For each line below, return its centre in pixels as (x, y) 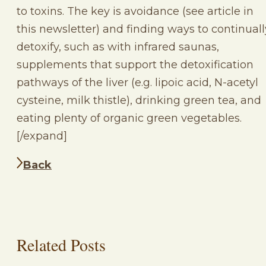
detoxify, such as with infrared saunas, (118, 47)
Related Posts (61, 244)
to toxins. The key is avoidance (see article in (135, 11)
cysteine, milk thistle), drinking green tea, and (139, 100)
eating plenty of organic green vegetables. (129, 118)
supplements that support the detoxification (135, 64)
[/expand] (42, 136)
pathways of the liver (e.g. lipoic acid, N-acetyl (137, 82)
